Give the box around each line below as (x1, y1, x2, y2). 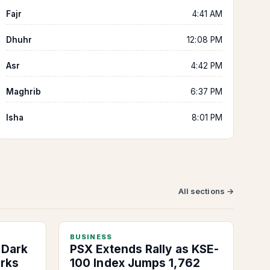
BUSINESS (70, 233, 112, 242)
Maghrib (5, 87, 42, 97)
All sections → (178, 186, 234, 196)
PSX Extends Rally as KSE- (70, 242, 219, 257)
